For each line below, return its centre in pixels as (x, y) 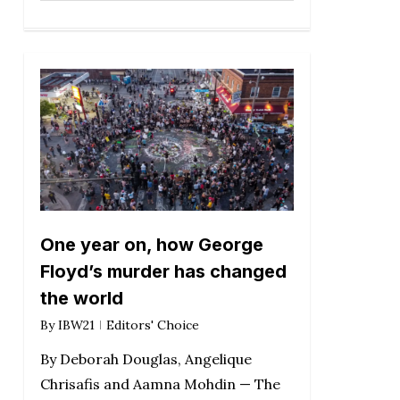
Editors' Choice (152, 325)
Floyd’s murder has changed (163, 272)
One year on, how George (151, 245)
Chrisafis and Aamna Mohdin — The (160, 384)
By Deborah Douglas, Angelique (146, 359)
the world (81, 299)
